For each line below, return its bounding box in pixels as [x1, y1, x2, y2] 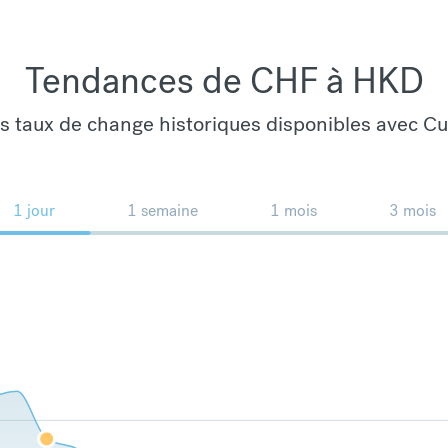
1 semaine [126, 199, 198, 221]
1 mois [269, 199, 317, 221]
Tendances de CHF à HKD [24, 57, 424, 104]
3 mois [388, 199, 436, 221]
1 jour [12, 199, 55, 221]
